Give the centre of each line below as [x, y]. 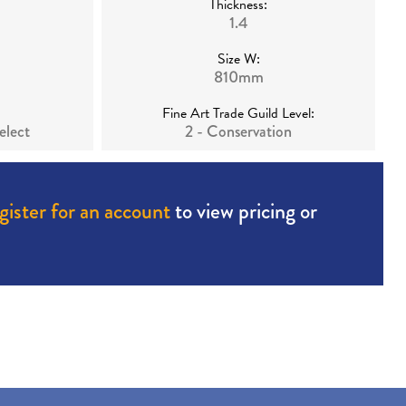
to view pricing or [243, 211]
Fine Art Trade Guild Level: [239, 114]
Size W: [238, 59]
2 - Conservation [239, 132]
